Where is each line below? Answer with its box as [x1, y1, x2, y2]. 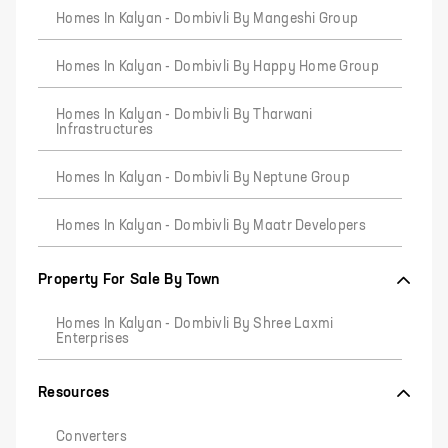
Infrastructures [56, 123, 154, 137]
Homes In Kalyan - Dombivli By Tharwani [56, 108, 313, 122]
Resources [38, 385, 110, 400]
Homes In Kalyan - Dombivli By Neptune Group [56, 171, 351, 185]
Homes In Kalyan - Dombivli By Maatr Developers [56, 219, 366, 233]
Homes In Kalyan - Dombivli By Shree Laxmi [56, 317, 334, 331]
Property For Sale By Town [38, 272, 220, 287]
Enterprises [56, 332, 130, 346]
